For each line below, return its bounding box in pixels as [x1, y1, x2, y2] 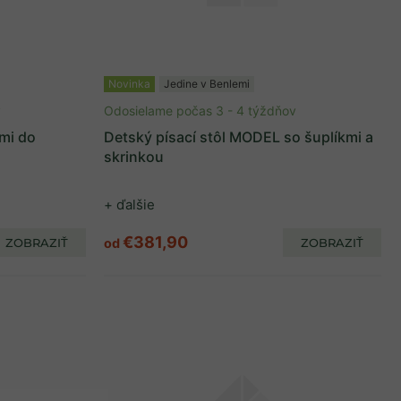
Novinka [108, 77, 150, 90]
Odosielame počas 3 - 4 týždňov [104, 103, 296, 118]
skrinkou [104, 148, 164, 166]
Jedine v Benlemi [164, 77, 250, 90]
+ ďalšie [104, 196, 155, 213]
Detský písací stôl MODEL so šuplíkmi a [104, 128, 373, 146]
